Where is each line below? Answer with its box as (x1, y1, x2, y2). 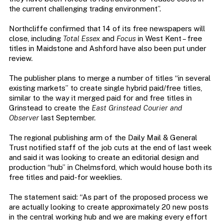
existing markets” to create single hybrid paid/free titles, (8, 84, 202, 93)
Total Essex (62, 34, 100, 43)
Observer (8, 113, 39, 122)
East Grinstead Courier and (91, 104, 182, 112)
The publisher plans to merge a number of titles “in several (8, 74, 211, 83)
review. (8, 54, 33, 63)
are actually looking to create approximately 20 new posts (8, 203, 209, 212)
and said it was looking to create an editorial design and (8, 153, 199, 162)
